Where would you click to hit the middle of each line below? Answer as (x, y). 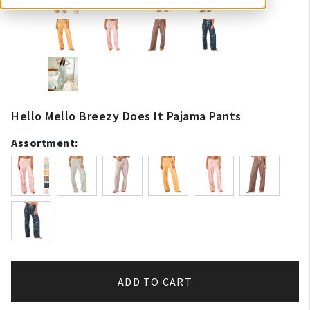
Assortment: (45, 143)
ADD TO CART (155, 282)
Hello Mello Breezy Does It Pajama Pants (126, 116)
